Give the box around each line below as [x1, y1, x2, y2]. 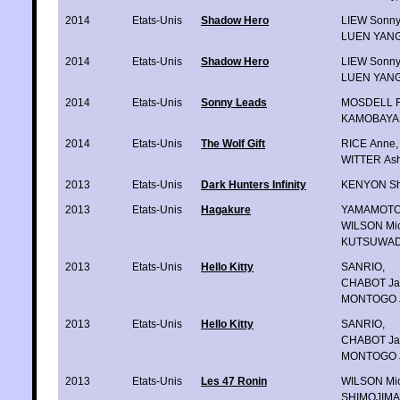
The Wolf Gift [201, 137, 265, 150]
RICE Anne [341, 137, 396, 150]
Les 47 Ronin [201, 374, 267, 387]
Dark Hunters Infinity [201, 178, 306, 191]
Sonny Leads [201, 96, 267, 109]
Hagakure [201, 203, 251, 216]
